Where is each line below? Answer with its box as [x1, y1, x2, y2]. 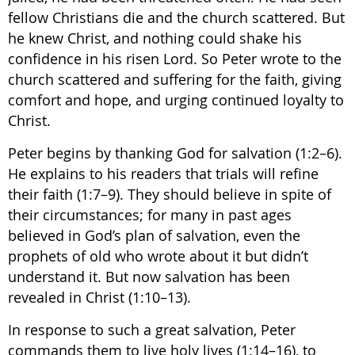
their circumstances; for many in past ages [8, 205, 292, 224]
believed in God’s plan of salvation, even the [8, 226, 300, 245]
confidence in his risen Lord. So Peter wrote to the [8, 49, 342, 68]
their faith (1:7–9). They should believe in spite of [8, 185, 331, 204]
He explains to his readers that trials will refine [8, 164, 319, 183]
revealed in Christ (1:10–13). [8, 288, 191, 307]
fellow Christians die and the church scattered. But [8, 8, 345, 27]
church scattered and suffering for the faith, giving [8, 70, 342, 89]
